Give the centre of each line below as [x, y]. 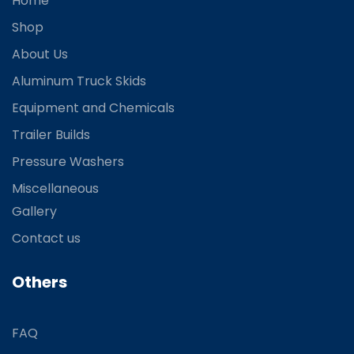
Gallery [34, 212]
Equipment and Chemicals [93, 108]
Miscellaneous [55, 189]
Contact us [46, 239]
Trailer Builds [51, 135]
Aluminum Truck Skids [79, 81]
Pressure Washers [68, 162]
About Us [40, 55]
